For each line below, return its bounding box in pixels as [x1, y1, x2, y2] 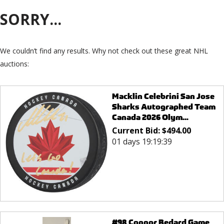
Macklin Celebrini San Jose [111, 91, 214, 102]
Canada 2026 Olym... [111, 112, 188, 123]
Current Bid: [111, 125, 162, 136]
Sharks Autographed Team [111, 101, 215, 112]
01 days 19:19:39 [111, 136, 172, 147]
